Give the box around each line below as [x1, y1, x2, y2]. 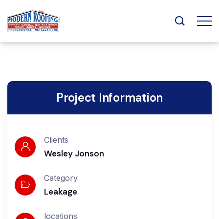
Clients [44, 135, 68, 145]
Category [44, 173, 78, 183]
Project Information [56, 90, 163, 105]
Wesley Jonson [44, 148, 104, 159]
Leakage [44, 186, 77, 197]
